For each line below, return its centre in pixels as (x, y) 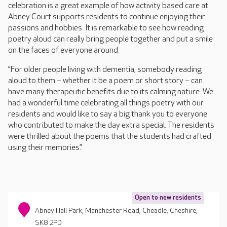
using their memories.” (45, 148)
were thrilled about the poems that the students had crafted (110, 137)
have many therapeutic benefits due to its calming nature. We (111, 92)
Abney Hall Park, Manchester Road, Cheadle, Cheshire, (117, 211)
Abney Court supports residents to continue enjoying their (107, 17)
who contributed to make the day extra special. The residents (111, 125)
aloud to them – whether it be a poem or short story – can (105, 81)
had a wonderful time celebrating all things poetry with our (106, 103)
